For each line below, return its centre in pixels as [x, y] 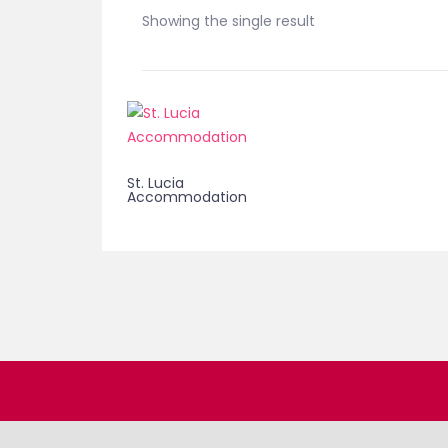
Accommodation [187, 197]
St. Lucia [155, 183]
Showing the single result [228, 21]
